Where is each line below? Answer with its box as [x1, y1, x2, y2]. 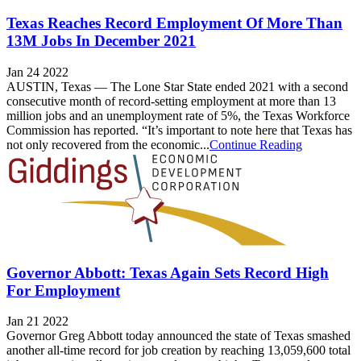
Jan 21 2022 [6, 314, 68, 329]
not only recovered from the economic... [6, 137, 210, 151]
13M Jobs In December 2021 [6, 32, 196, 50]
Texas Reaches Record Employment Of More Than [6, 15, 342, 32]
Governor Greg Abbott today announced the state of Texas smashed [6, 329, 351, 343]
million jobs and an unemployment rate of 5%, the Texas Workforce [6, 108, 350, 122]
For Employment [6, 281, 120, 299]
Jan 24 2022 [6, 64, 68, 79]
